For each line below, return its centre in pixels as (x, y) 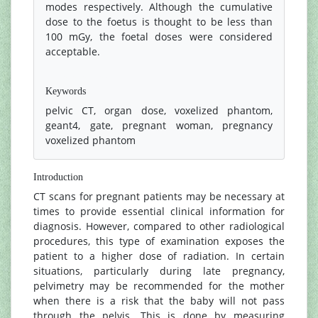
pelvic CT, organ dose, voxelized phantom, (159, 110)
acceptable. (73, 51)
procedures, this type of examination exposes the (159, 241)
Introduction (58, 177)
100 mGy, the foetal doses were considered (159, 37)
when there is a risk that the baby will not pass (159, 301)
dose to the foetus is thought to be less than (159, 22)
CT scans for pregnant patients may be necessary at (159, 196)
